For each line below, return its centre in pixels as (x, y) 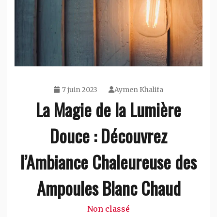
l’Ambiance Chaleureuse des (108, 161)
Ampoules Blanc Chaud (108, 187)
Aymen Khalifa (139, 89)
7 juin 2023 (80, 89)
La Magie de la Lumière (108, 109)
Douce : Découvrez (108, 135)
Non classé (108, 209)
